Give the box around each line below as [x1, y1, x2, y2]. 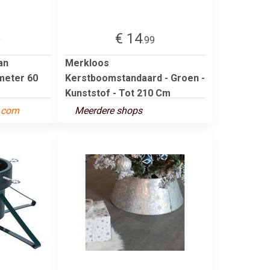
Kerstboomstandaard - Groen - [65, 72, 205, 84]
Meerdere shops [75, 104, 142, 116]
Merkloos [65, 57, 109, 69]
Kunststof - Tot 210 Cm [65, 87, 171, 99]
